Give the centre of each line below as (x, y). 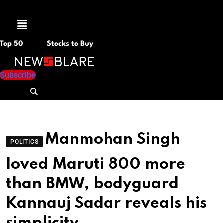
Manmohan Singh (113, 140)
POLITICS (25, 142)
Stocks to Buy (69, 44)
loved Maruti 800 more (96, 165)
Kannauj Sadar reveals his (106, 204)
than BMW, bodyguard (92, 184)
